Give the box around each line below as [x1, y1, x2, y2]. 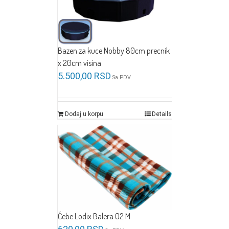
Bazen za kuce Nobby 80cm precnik [57, 45, 170, 56]
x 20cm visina [57, 58, 101, 68]
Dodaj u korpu [64, 110, 103, 118]
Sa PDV [112, 74, 131, 81]
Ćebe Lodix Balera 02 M [57, 211, 130, 222]
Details [151, 110, 172, 118]
